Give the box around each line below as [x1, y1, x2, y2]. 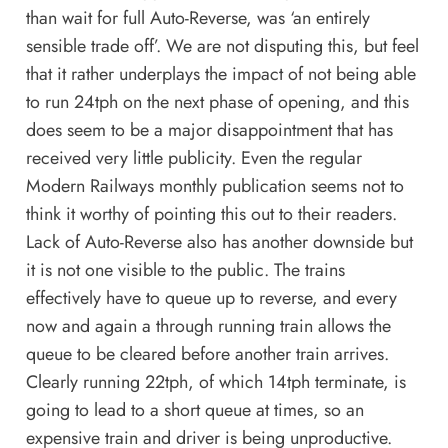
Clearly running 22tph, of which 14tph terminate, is [25, 368, 406, 395]
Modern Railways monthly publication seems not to [25, 172, 404, 199]
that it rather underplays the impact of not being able [25, 60, 416, 87]
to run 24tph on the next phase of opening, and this [25, 88, 409, 115]
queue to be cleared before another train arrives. [25, 340, 389, 367]
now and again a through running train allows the [25, 312, 391, 339]
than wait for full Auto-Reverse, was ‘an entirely [25, 4, 370, 31]
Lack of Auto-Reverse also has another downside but [25, 228, 413, 255]
